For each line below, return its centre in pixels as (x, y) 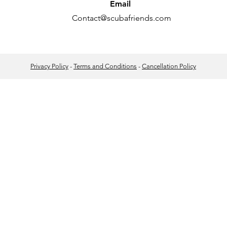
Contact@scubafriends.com (121, 18)
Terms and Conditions (105, 66)
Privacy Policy (49, 66)
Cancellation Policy (169, 66)
